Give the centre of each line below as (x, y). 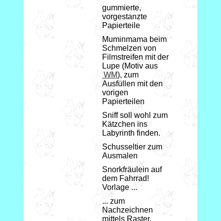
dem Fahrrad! (126, 178)
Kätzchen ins (125, 124)
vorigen (115, 92)
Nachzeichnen (128, 210)
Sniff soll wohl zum (135, 115)
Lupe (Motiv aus (130, 66)
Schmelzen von (129, 48)
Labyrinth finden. (131, 133)
